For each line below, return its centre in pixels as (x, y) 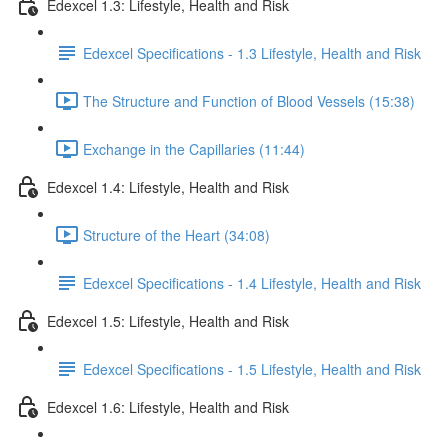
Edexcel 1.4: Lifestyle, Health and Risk (168, 186)
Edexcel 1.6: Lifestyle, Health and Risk (168, 406)
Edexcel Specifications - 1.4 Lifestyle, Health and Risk (252, 282)
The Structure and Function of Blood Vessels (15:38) (249, 100)
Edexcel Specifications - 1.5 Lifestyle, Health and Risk (252, 368)
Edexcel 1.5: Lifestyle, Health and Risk (168, 320)
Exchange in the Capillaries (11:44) (194, 148)
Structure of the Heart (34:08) (176, 234)
